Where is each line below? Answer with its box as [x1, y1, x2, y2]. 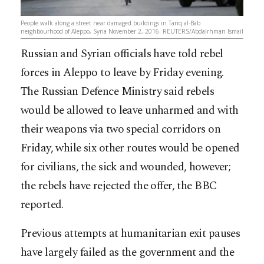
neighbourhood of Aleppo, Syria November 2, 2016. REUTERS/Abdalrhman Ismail [21, 27, 243, 35]
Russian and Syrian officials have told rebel [21, 45, 223, 62]
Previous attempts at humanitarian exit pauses [21, 225, 240, 242]
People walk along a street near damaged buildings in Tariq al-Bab [21, 18, 200, 27]
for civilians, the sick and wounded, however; [21, 158, 231, 176]
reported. [21, 196, 64, 213]
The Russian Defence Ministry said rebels [21, 82, 214, 100]
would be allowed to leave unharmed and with [21, 101, 239, 119]
